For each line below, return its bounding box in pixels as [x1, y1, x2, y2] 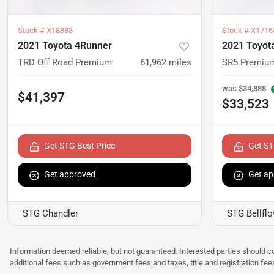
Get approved [44, 169, 95, 180]
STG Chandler [23, 208, 78, 220]
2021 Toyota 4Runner [18, 40, 112, 52]
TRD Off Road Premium [18, 57, 112, 68]
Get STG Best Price [44, 141, 115, 151]
